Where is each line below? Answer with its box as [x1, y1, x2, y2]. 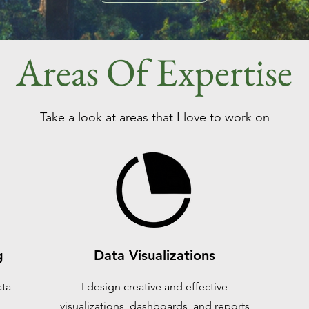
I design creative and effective [81, 280, 228, 293]
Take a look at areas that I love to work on [39, 110, 270, 125]
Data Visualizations [94, 247, 215, 263]
